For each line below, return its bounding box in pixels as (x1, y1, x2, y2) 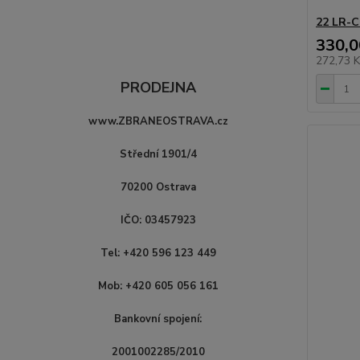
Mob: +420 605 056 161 (97, 279, 219, 293)
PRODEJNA (120, 78, 196, 97)
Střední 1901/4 (119, 147, 197, 162)
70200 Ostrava (120, 180, 196, 194)
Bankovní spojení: (114, 312, 202, 326)
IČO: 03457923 (120, 213, 196, 227)
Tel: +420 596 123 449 (100, 246, 216, 260)
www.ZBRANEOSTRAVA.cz (88, 114, 228, 129)
